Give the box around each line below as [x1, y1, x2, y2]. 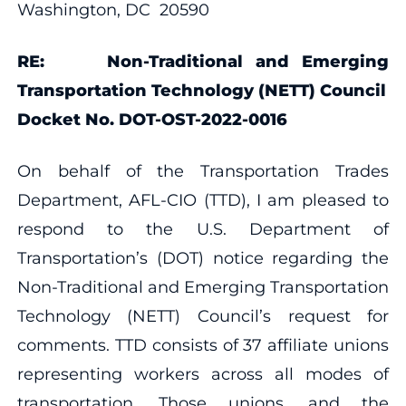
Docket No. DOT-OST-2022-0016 [16, 109, 287, 130]
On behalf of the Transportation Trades [16, 160, 390, 181]
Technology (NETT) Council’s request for [16, 305, 390, 326]
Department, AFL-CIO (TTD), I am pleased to [16, 189, 390, 210]
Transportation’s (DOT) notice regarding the [16, 247, 390, 268]
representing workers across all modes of [16, 363, 390, 384]
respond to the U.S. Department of [16, 218, 390, 239]
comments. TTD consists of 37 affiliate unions [16, 334, 390, 355]
